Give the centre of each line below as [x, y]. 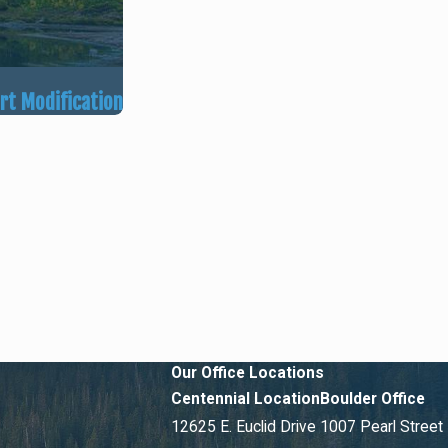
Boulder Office [372, 399]
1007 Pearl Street [381, 427]
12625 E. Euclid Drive [243, 427]
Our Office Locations [247, 373]
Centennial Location [245, 399]
